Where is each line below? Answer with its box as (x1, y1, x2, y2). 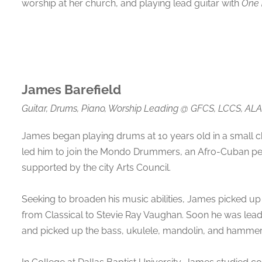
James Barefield (21, 82, 121, 97)
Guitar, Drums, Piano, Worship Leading (21, 102, 181, 114)
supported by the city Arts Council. (21, 161, 171, 173)
